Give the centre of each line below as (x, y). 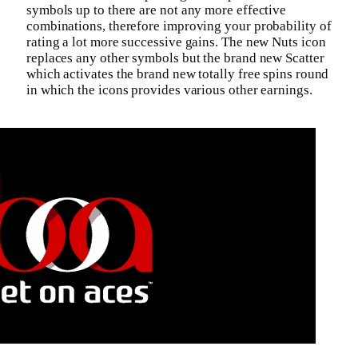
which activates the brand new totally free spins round (178, 74)
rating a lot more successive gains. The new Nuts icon (176, 42)
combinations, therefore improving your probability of (179, 26)
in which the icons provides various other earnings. (169, 89)
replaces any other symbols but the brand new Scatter (175, 58)
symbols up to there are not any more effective (157, 10)
